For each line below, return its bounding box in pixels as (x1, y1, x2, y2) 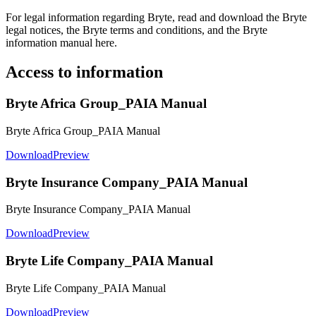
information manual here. (6, 36, 117, 49)
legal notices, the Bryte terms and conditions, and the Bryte (6, 23, 267, 36)
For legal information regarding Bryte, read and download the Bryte (6, 11, 307, 23)
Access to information (6, 63, 163, 82)
